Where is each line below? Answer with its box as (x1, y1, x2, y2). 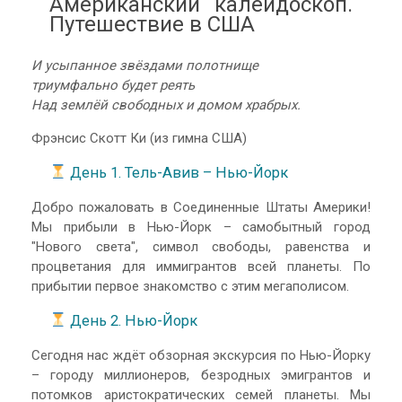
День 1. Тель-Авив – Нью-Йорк (69, 163, 288, 181)
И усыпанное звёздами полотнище (31, 57, 258, 74)
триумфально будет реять (31, 77, 195, 94)
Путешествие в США (49, 12, 255, 38)
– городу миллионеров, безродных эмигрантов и (31, 367, 371, 384)
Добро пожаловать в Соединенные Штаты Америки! (31, 199, 371, 216)
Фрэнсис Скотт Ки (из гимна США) (31, 130, 247, 147)
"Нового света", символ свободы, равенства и (31, 239, 371, 256)
